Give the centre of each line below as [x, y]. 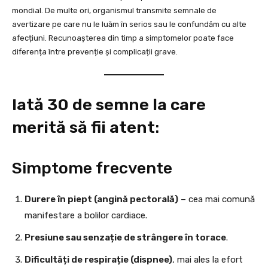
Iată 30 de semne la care [109, 105]
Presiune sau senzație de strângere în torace [125, 238]
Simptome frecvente [92, 168]
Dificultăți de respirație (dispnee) [98, 260]
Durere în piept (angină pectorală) [101, 200]
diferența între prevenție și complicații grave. [95, 52]
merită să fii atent [83, 128]
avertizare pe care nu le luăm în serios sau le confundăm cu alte [129, 25]
